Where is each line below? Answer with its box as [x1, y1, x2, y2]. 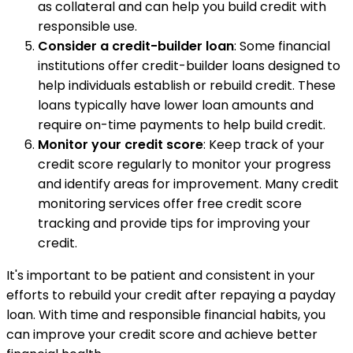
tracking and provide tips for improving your [38, 214, 310, 233]
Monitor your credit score [38, 136, 203, 154]
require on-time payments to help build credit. [38, 116, 325, 135]
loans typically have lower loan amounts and [38, 96, 314, 115]
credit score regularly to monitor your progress [38, 155, 331, 174]
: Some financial [234, 37, 330, 56]
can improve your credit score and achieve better [6, 325, 318, 344]
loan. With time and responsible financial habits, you [6, 306, 325, 325]
